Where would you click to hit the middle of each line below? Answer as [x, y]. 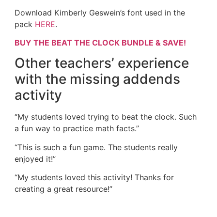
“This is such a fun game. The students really [96, 147]
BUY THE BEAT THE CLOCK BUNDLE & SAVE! [100, 42]
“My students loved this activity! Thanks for [94, 178]
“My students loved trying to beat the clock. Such [106, 117]
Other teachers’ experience [102, 63]
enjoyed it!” [35, 159]
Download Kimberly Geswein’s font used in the [100, 12]
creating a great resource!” [63, 189]
